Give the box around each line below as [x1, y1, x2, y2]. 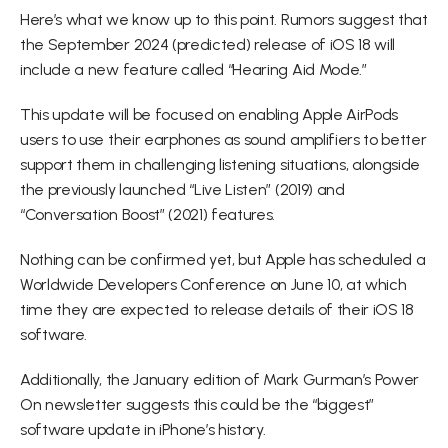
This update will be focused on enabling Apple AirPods [20, 105, 399, 124]
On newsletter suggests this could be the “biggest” [20, 395, 374, 414]
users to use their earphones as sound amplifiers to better [20, 130, 427, 149]
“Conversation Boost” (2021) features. [20, 205, 276, 224]
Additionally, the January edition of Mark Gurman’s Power [20, 370, 420, 389]
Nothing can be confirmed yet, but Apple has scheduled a [20, 250, 426, 269]
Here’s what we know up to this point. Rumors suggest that [20, 10, 428, 29]
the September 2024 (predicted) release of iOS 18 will [20, 35, 396, 54]
